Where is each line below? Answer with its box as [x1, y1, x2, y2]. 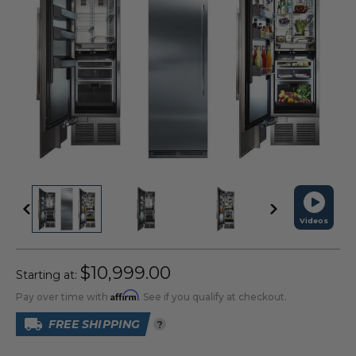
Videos [300, 216, 328, 225]
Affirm [110, 289, 138, 301]
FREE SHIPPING [48, 317, 141, 331]
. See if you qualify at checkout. [138, 291, 287, 303]
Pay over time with [16, 291, 110, 303]
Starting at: [16, 268, 80, 282]
